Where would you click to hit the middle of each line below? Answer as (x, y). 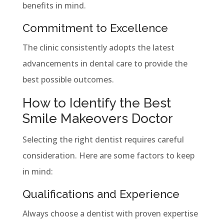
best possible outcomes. (68, 79)
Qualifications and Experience (101, 194)
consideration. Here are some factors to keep (108, 155)
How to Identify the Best (96, 103)
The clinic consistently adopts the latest (98, 47)
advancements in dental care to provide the (105, 63)
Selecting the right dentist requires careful (103, 139)
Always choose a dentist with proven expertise (110, 213)
